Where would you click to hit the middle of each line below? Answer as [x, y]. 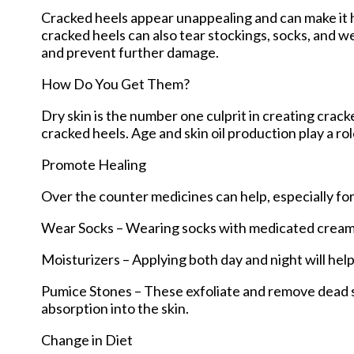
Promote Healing [94, 164]
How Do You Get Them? [115, 83]
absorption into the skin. [116, 308]
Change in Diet [87, 339]
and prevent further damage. [130, 52]
